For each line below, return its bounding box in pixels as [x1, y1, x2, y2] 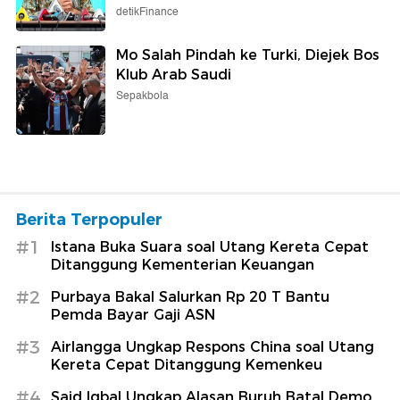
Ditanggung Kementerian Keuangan [51, 255, 314, 273]
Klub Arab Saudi [116, 65, 231, 83]
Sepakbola [116, 87, 169, 104]
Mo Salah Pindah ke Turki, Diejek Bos [116, 46, 379, 63]
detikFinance [116, 3, 179, 21]
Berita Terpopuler [16, 209, 162, 229]
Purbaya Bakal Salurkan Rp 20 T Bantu [51, 287, 329, 305]
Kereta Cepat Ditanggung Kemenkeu [51, 355, 322, 373]
